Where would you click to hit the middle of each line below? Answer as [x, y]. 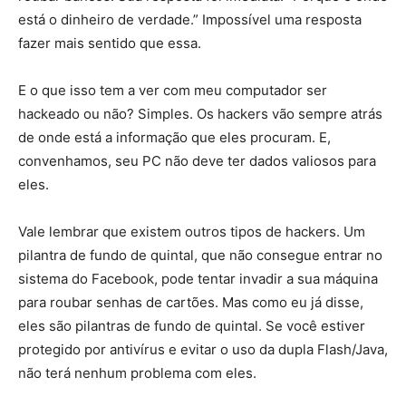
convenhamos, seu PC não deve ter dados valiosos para [197, 161]
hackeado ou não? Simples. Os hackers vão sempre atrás [200, 114]
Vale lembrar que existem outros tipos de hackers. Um [192, 232]
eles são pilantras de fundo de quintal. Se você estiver [192, 326]
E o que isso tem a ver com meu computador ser [173, 91]
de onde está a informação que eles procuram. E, [174, 138]
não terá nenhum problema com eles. [137, 373]
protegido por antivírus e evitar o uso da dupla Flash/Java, [203, 350]
